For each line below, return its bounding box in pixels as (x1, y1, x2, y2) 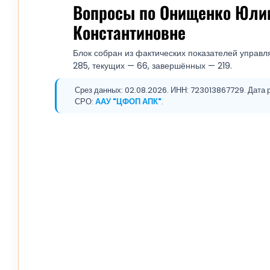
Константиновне (73, 19, 186, 45)
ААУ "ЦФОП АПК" (95, 95, 162, 107)
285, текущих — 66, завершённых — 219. (73, 59, 232, 72)
